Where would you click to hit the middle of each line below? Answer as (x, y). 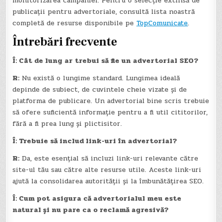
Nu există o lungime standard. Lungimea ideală (100, 78)
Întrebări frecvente (65, 42)
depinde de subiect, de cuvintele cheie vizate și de (100, 90)
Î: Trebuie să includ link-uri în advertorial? (95, 141)
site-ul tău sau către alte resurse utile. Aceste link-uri (107, 170)
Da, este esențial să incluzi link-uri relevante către (109, 159)
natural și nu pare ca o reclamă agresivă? (91, 210)
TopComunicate (162, 23)
